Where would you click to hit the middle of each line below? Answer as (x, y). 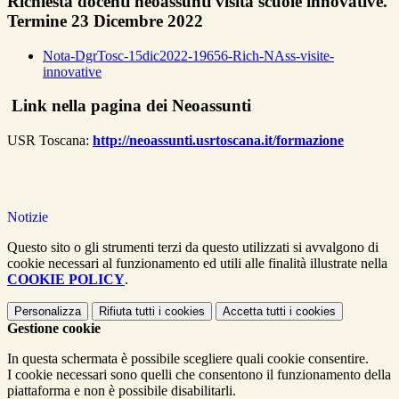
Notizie (28, 216)
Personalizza (48, 311)
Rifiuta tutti (127, 311)
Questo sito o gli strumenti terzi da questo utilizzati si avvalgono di (193, 247)
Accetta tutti (254, 311)
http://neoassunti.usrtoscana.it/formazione (218, 140)
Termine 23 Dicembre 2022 (105, 20)
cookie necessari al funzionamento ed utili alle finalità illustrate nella (197, 263)
